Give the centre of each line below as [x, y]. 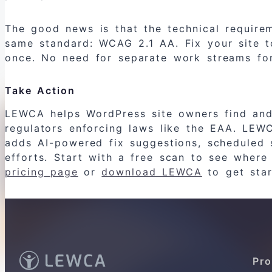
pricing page [42, 172]
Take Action [40, 91]
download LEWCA [152, 172]
